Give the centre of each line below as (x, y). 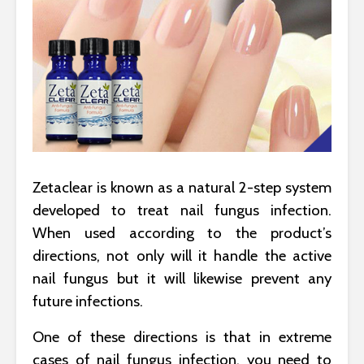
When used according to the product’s (182, 232)
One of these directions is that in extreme (182, 336)
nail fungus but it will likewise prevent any (182, 278)
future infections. (88, 301)
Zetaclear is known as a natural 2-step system (182, 187)
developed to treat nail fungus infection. (182, 210)
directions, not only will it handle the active (182, 255)
